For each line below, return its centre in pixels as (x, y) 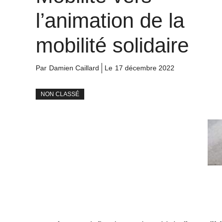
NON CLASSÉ (60, 94)
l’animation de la (110, 21)
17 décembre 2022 (145, 68)
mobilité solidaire (112, 46)
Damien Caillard (74, 68)
